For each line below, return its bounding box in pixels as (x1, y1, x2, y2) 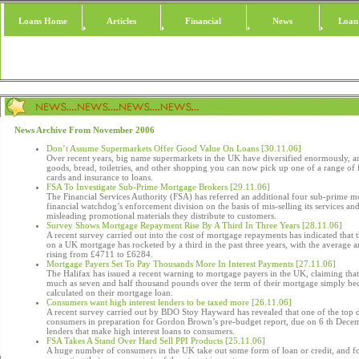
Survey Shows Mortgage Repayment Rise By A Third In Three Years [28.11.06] (46, 220, 342, 230)
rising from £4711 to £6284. (46, 249, 153, 259)
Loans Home (18, 16, 67, 26)
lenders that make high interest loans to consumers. (46, 326, 235, 336)
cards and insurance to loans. (46, 172, 153, 182)
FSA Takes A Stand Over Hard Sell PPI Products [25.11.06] (46, 336, 265, 345)
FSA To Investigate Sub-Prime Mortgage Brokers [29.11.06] (46, 182, 270, 192)
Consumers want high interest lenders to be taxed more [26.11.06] (46, 297, 292, 307)
